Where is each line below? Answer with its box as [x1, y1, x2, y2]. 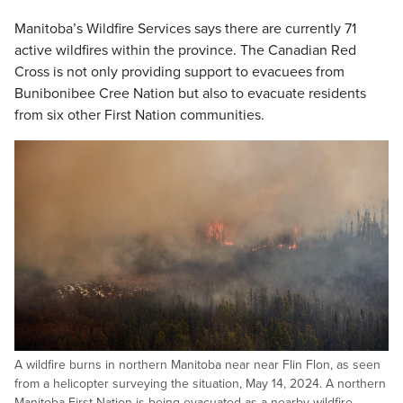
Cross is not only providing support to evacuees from [14, 63, 345, 81]
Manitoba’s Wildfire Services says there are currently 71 [14, 20, 356, 38]
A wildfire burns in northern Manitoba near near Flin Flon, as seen [14, 357, 381, 372]
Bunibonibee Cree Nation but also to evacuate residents [14, 85, 366, 103]
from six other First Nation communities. [14, 106, 264, 124]
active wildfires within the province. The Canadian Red [14, 41, 356, 59]
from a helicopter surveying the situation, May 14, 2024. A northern [14, 376, 386, 391]
